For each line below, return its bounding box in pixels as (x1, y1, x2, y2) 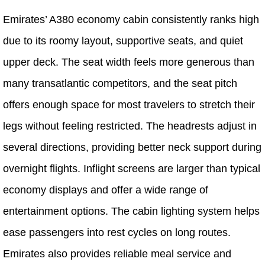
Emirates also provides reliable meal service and (3, 247, 231, 260)
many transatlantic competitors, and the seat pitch (3, 77, 237, 89)
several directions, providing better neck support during (3, 141, 261, 153)
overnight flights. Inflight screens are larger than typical (3, 162, 260, 174)
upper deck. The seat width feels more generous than (3, 56, 254, 68)
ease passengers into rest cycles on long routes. (3, 226, 231, 238)
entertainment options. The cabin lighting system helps (3, 205, 260, 217)
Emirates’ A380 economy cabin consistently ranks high (3, 13, 259, 25)
